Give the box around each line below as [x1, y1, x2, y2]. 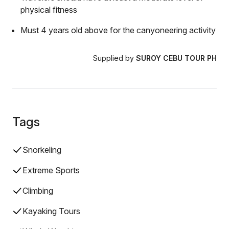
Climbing [22, 186, 53, 196]
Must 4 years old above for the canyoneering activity [20, 25, 216, 35]
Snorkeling [22, 145, 61, 155]
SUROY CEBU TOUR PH [136, 54, 217, 62]
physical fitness [20, 5, 77, 15]
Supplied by [93, 54, 136, 62]
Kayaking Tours [22, 206, 80, 216]
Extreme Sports [22, 165, 80, 175]
